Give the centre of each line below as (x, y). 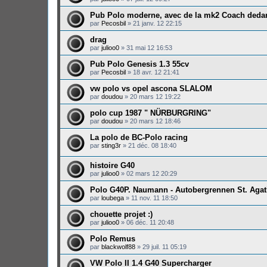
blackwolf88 (118, 246)
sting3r (111, 146)
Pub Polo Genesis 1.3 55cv (139, 64)
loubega (113, 198)
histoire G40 (112, 165)
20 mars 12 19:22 (155, 97)
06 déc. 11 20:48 (150, 222)
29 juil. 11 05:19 (164, 246)
